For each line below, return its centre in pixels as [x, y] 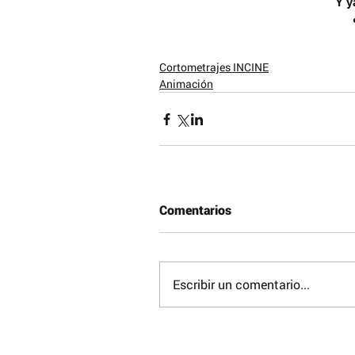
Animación [186, 84]
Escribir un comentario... [241, 284]
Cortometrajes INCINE [214, 67]
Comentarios [195, 210]
